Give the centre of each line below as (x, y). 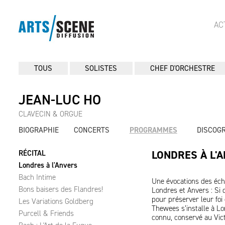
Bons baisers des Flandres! (61, 189)
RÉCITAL (32, 153)
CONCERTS (92, 130)
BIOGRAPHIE (39, 130)
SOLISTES (101, 68)
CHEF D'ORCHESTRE (182, 68)
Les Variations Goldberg (56, 201)
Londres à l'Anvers (48, 165)
